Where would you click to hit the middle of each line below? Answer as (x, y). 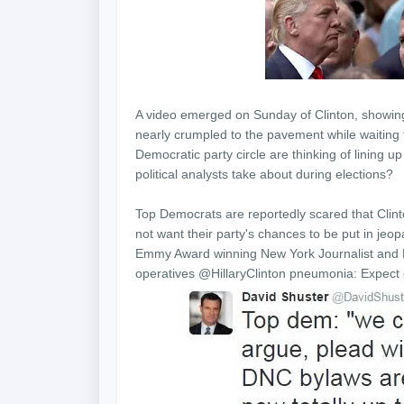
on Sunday (266, 115)
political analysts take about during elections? (264, 174)
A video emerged (185, 115)
